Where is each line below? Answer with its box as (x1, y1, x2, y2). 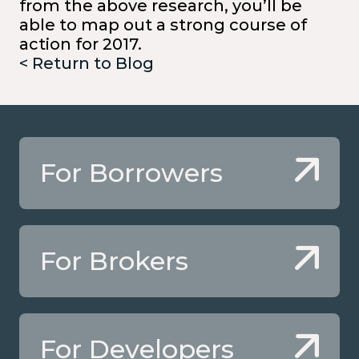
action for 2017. (19, 34, 142, 54)
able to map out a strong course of (19, 14, 307, 34)
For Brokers (40, 244, 188, 276)
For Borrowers (40, 156, 223, 188)
